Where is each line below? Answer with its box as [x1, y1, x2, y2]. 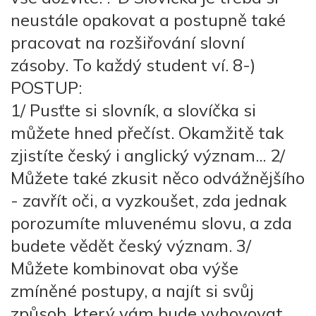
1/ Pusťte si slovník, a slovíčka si [11, 99, 256, 121]
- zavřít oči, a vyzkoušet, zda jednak [11, 190, 286, 211]
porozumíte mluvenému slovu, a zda [11, 212, 292, 233]
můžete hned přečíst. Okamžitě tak [11, 122, 284, 143]
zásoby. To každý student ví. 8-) [11, 54, 276, 75]
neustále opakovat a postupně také [11, 9, 286, 30]
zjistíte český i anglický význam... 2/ [11, 145, 285, 166]
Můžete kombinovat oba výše [11, 257, 238, 279]
